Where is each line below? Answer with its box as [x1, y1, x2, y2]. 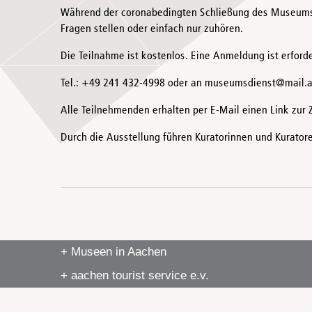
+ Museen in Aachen [61, 245, 166, 258]
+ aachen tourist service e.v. [61, 269, 209, 282]
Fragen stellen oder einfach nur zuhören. [61, 24, 243, 35]
